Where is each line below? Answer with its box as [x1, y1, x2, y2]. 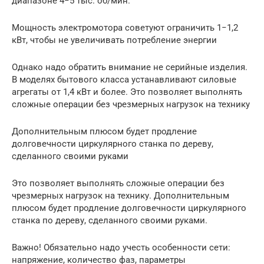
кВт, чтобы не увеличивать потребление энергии [12, 35, 217, 46]
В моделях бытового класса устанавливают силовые [12, 74, 236, 85]
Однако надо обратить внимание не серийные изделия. [12, 62, 247, 73]
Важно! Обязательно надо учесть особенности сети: [12, 242, 230, 253]
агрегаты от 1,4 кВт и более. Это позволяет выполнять [12, 87, 242, 98]
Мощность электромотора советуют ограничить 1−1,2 [12, 22, 238, 34]
